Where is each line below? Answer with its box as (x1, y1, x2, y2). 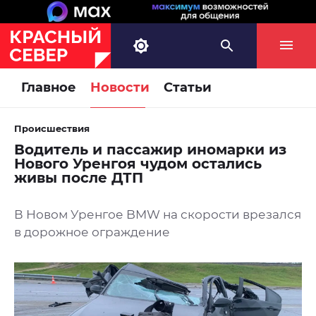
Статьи (164, 80, 212, 96)
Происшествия (14, 123, 90, 135)
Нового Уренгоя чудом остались (14, 155, 262, 173)
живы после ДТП (14, 169, 143, 187)
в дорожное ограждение (14, 225, 170, 240)
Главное (21, 80, 76, 96)
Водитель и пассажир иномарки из (14, 141, 286, 159)
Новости (90, 80, 150, 96)
